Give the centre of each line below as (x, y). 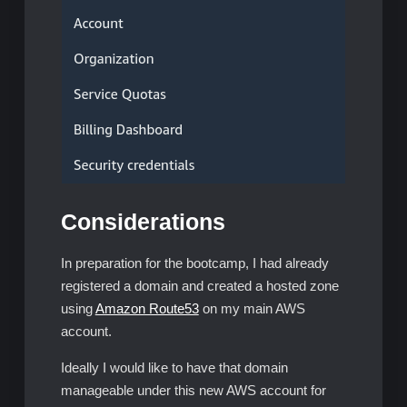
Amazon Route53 (147, 308)
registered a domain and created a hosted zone (199, 285)
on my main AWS (252, 308)
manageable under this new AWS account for (193, 390)
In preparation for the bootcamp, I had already (194, 263)
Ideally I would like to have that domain (174, 367)
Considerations (143, 222)
